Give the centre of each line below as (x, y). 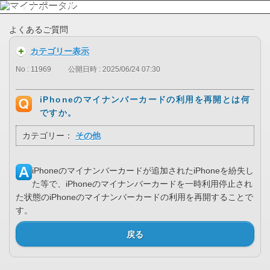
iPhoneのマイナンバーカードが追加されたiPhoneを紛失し (143, 171)
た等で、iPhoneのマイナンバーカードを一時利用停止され (142, 184)
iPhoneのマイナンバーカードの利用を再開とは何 (145, 100)
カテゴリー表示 (60, 51)
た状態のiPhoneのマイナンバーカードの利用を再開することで (134, 197)
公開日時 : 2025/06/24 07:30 (114, 70)
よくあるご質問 (39, 30)
